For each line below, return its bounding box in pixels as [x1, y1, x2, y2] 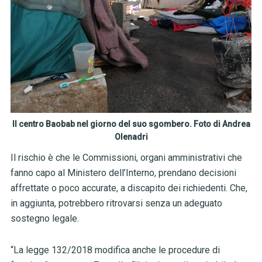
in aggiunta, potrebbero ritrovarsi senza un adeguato [10, 198, 222, 209]
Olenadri [114, 132, 148, 142]
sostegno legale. [10, 213, 79, 225]
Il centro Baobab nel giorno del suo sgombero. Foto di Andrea [12, 119, 250, 129]
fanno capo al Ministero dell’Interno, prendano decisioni [10, 167, 236, 179]
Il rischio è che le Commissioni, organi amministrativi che [10, 152, 242, 164]
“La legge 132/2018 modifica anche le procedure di [10, 244, 220, 256]
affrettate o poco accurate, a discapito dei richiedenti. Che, [10, 182, 247, 194]
